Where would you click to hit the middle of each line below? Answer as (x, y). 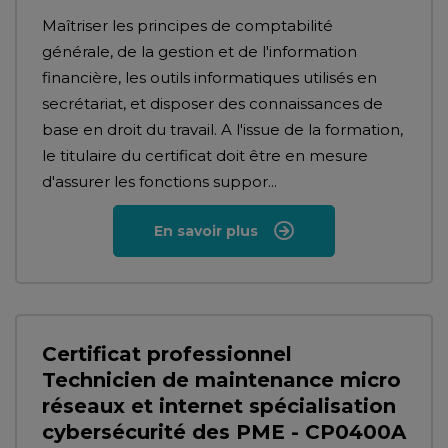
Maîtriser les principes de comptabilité (187, 25)
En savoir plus (206, 231)
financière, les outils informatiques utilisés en (209, 77)
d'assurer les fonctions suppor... (159, 181)
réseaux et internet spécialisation (219, 406)
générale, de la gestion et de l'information (199, 51)
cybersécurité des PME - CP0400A (224, 432)
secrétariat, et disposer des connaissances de (212, 103)
